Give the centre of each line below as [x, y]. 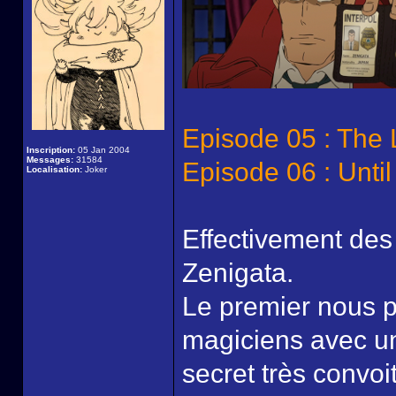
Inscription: [51, 150]
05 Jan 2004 [103, 150]
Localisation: [54, 169]
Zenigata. [238, 273]
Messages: [50, 160]
